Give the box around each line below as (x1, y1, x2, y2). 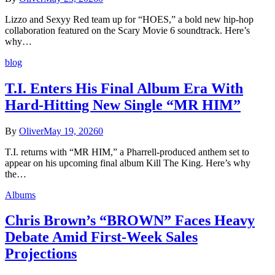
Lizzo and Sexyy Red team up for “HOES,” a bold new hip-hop (5, 14, 254, 25)
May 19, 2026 (44, 125, 98, 136)
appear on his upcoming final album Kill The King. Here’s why (5, 157, 250, 168)
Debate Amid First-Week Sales (5, 229, 198, 246)
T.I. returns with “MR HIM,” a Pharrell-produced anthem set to (5, 146, 249, 157)
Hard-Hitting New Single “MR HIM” (5, 96, 241, 113)
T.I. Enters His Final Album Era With (5, 80, 243, 96)
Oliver (19, 125, 44, 136)
